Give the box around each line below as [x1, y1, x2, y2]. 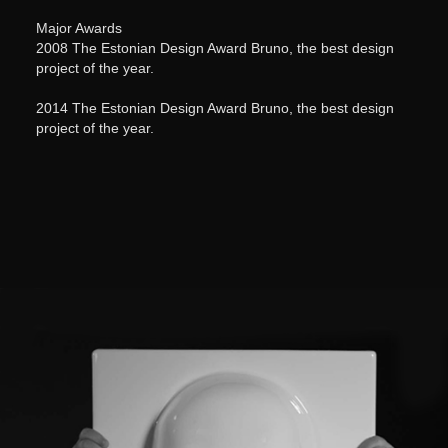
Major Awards [35, 20, 122, 37]
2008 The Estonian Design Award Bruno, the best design [35, 40, 394, 57]
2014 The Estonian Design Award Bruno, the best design [35, 100, 394, 117]
